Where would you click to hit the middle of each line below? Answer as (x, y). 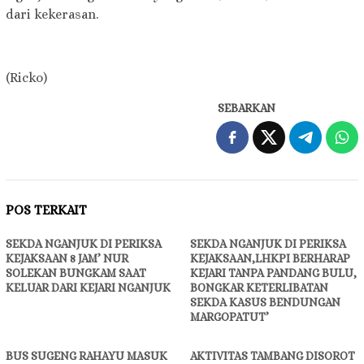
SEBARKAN (247, 108)
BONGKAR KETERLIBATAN (259, 288)
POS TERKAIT (46, 210)
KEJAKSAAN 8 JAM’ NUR (67, 259)
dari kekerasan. (52, 15)
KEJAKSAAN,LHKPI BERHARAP (270, 259)
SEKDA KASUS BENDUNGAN (265, 303)
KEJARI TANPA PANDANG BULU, (273, 273)
